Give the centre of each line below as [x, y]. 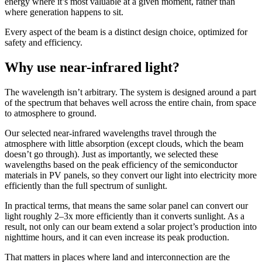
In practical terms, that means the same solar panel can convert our [126, 206]
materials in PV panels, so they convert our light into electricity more [131, 175]
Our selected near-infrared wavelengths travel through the [111, 133]
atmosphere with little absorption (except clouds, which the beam [124, 144]
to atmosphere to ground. [51, 113]
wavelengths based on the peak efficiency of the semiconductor [121, 165]
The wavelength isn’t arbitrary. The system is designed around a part [130, 92]
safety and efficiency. [44, 43]
